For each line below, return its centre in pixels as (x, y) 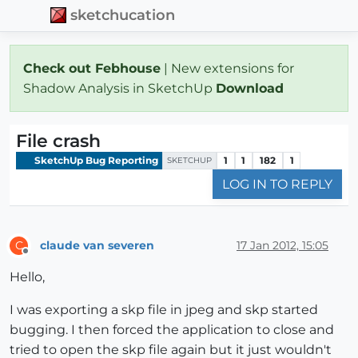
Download (252, 88)
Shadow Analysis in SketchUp (119, 88)
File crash (58, 141)
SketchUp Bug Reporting (95, 160)
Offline (40, 258)
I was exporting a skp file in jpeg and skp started (164, 310)
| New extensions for (227, 68)
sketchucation (123, 15)
